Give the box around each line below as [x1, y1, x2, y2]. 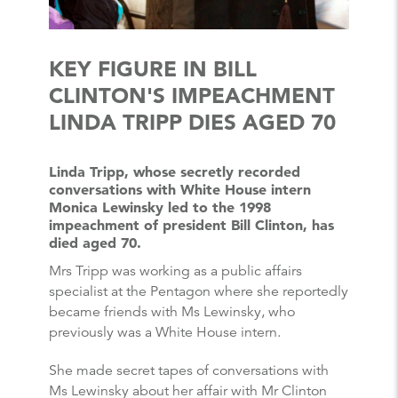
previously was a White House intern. [49, 322, 281, 341]
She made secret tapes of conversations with [49, 361, 329, 379]
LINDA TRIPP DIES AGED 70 [49, 109, 336, 136]
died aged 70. [49, 234, 141, 252]
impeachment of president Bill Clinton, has [49, 216, 334, 235]
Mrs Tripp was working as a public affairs [49, 261, 302, 280]
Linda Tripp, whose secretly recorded [49, 163, 300, 181]
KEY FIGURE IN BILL [49, 56, 257, 83]
